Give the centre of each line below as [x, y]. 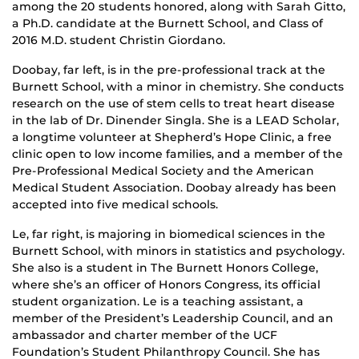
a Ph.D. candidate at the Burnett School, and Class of [167, 23]
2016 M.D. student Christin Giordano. [119, 40]
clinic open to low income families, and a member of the [177, 153]
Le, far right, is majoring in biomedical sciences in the [169, 234]
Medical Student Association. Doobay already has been [174, 187]
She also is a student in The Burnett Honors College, [165, 267]
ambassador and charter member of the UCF [145, 335]
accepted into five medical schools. [115, 204]
